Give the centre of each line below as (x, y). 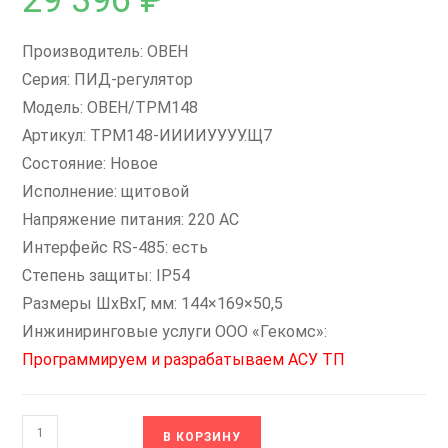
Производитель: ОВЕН (105, 51)
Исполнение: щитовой (106, 191)
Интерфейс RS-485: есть (115, 247)
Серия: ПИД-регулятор (108, 79)
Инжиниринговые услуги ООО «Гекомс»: (175, 331)
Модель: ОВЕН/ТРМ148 (110, 107)
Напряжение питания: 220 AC (131, 219)
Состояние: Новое (90, 163)
